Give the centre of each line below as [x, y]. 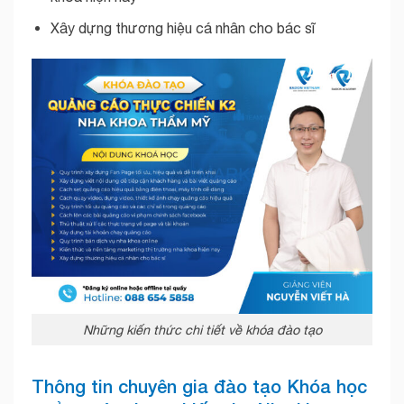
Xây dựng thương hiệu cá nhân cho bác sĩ [182, 28]
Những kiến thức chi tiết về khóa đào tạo [202, 329]
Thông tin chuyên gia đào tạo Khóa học [199, 386]
